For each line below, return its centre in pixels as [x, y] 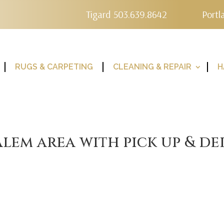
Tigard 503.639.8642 [127, 14]
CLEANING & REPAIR [152, 67]
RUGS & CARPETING [54, 67]
